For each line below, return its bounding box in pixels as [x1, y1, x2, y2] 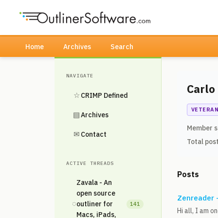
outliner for [76, 200, 113, 208]
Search [110, 42, 133, 51]
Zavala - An [76, 178, 112, 187]
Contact [81, 130, 107, 139]
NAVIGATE [66, 73, 93, 79]
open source [76, 189, 115, 198]
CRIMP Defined [81, 91, 128, 100]
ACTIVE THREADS [66, 160, 114, 166]
